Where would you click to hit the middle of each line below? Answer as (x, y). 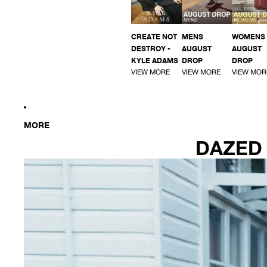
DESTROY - (151, 49)
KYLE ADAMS (155, 61)
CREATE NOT (154, 37)
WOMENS (249, 37)
